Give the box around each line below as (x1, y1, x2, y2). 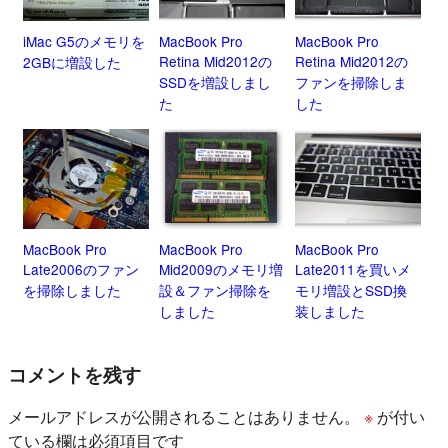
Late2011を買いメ (294, 258, 411, 279)
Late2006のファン (23, 258, 139, 279)
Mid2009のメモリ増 (158, 258, 283, 279)
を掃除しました (23, 279, 121, 300)
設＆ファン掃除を (158, 279, 271, 300)
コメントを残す (8, 361, 141, 389)
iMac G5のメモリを (23, 30, 145, 51)
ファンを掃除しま (294, 71, 407, 92)
